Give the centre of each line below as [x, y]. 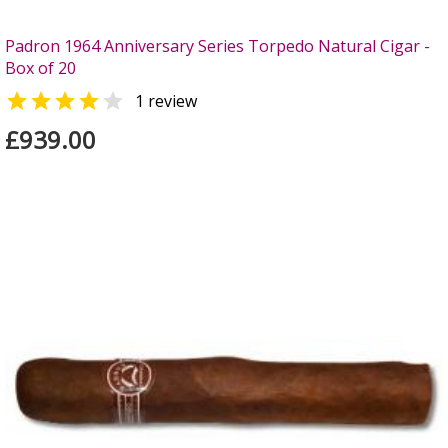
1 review [166, 101]
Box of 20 [40, 68]
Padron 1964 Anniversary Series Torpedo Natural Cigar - [217, 46]
